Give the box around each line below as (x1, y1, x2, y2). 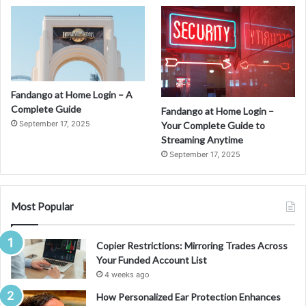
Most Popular (11, 199, 74, 212)
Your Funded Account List (96, 253, 207, 266)
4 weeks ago (105, 269, 150, 279)
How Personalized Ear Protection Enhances (96, 290, 281, 303)
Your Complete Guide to (161, 119, 266, 131)
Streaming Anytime (161, 133, 244, 145)
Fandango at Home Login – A (11, 89, 133, 101)
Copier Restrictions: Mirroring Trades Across (96, 239, 288, 251)
